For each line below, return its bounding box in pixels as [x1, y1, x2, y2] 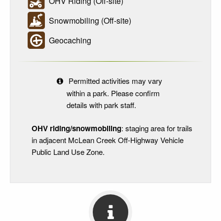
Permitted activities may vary [66, 75, 162, 86]
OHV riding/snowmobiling [32, 122, 121, 134]
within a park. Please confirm [66, 88, 160, 99]
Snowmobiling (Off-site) [45, 14, 131, 26]
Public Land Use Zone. [32, 146, 105, 157]
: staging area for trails [121, 122, 192, 133]
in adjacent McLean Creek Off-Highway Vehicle [32, 134, 184, 145]
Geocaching [45, 34, 91, 46]
